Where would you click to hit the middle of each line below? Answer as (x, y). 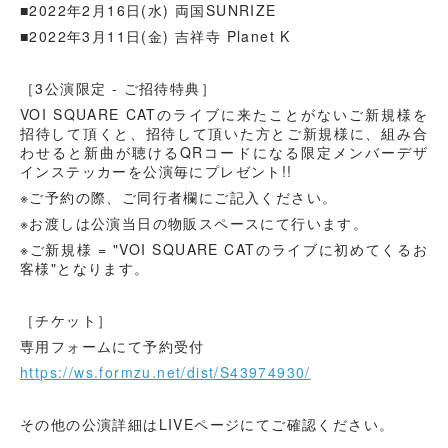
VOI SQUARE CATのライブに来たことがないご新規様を (224, 113)
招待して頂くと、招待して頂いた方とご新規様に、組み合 (224, 132)
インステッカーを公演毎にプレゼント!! (156, 170)
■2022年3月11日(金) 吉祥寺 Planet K (155, 35)
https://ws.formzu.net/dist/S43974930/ (165, 371)
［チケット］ (66, 319)
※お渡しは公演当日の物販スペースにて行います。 (194, 222)
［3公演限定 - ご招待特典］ (118, 87)
